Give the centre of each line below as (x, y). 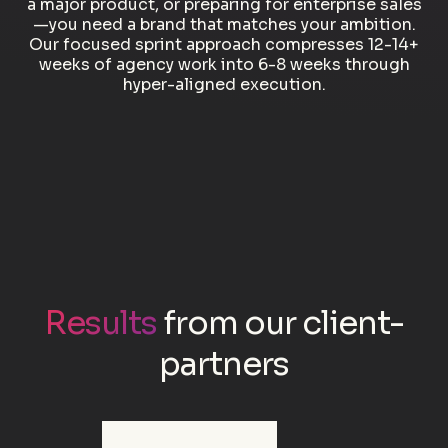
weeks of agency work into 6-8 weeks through (224, 65)
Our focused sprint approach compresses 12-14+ (224, 45)
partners (224, 364)
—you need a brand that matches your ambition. (224, 25)
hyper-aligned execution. (224, 85)
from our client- (280, 323)
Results (100, 323)
